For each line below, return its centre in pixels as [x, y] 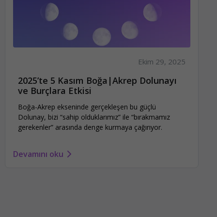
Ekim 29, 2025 [162, 62]
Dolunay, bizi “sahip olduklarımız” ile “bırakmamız [94, 117]
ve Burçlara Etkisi [55, 91]
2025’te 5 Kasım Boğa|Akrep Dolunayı [97, 81]
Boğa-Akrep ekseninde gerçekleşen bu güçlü [87, 107]
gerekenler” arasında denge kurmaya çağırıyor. [90, 127]
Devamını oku [38, 154]
